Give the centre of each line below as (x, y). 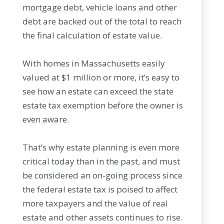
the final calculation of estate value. (92, 35)
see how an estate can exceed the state (98, 91)
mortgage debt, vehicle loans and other (99, 7)
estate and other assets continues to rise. (102, 217)
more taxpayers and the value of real (95, 203)
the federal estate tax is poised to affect (100, 189)
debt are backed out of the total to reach (102, 21)
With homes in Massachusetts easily (93, 63)
